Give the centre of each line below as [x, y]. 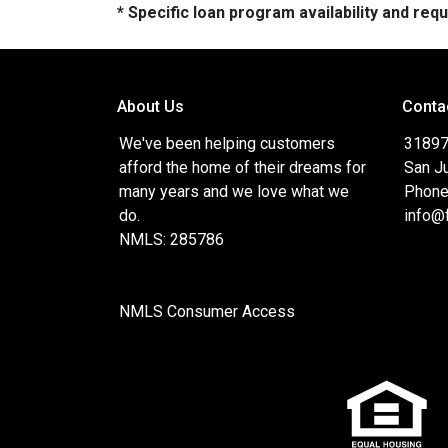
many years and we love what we [234, 191]
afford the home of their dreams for [242, 167]
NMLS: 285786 [171, 239]
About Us [150, 106]
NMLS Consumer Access [207, 311]
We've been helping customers [227, 143]
